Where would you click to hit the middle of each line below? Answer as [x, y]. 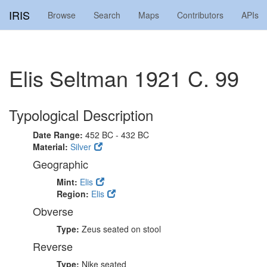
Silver [81, 147]
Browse [62, 15]
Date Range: [59, 135]
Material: [52, 147]
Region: [74, 194]
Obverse [53, 211]
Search [107, 15]
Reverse [53, 246]
